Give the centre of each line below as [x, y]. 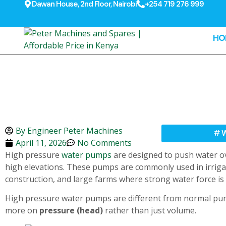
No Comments [104, 143]
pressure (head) [71, 211]
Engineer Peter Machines [74, 131]
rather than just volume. [150, 211]
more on [22, 211]
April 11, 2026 [41, 143]
